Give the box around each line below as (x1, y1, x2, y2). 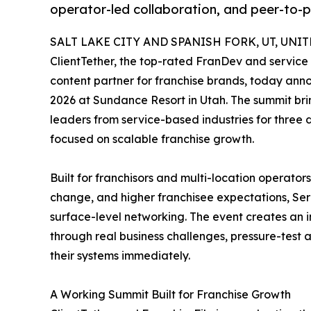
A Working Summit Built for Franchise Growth (50, 287, 291, 302)
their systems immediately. (50, 249, 190, 263)
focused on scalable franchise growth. (50, 132, 254, 146)
